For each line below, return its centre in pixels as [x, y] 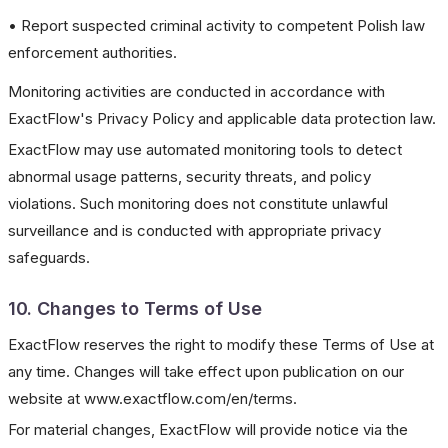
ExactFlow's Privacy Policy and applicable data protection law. [222, 118]
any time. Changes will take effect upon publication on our [206, 371]
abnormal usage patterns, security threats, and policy [189, 176]
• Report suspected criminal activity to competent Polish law [216, 25]
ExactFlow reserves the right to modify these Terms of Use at [221, 344]
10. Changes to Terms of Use [135, 308]
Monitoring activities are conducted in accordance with [196, 91]
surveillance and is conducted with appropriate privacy [194, 230]
